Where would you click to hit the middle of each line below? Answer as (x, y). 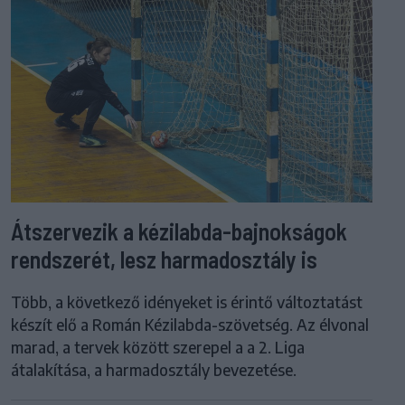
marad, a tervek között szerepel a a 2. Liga (158, 347)
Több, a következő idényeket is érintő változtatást (187, 301)
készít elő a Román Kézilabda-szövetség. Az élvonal (190, 324)
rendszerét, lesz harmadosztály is (164, 259)
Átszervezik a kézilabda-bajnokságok (179, 231)
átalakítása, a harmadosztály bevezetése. (154, 369)
